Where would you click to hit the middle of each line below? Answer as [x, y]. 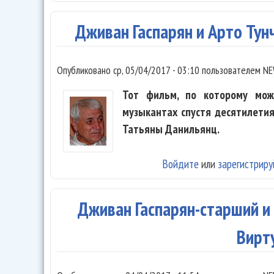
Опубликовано [85, 70]
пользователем [231, 70]
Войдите [181, 163]
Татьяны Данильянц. [171, 128]
